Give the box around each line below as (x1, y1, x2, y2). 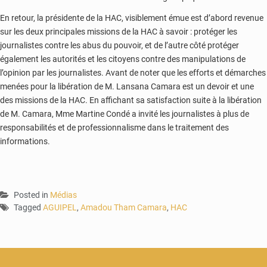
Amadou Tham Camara (80, 203, 167, 213)
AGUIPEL (43, 203, 77, 213)
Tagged (14, 203, 43, 213)
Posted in (14, 190, 50, 200)
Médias (50, 190, 77, 200)
